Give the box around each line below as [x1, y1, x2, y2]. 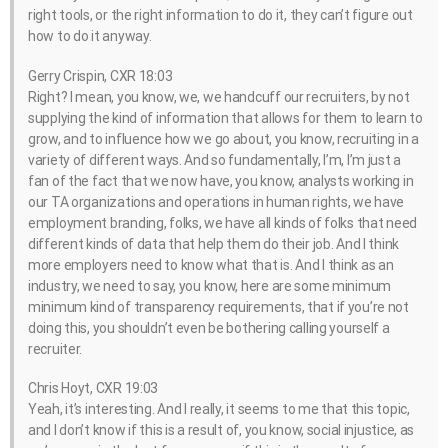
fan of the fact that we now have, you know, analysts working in [28, 172, 414, 189]
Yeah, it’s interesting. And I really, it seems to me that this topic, [28, 400, 410, 417]
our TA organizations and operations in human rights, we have [28, 193, 405, 210]
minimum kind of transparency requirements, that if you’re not [28, 298, 409, 315]
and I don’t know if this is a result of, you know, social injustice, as [28, 421, 415, 438]
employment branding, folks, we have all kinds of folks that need [28, 214, 418, 231]
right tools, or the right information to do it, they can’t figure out [28, 7, 413, 24]
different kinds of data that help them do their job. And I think [28, 235, 400, 252]
